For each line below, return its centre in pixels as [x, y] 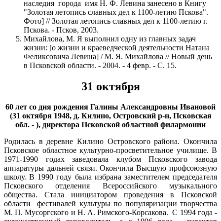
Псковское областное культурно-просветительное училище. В [110, 150]
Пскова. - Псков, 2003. [61, 30]
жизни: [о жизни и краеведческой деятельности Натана [117, 47]
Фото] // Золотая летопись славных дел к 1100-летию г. [116, 21]
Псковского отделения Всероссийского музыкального [110, 186]
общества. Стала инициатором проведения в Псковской [110, 195]
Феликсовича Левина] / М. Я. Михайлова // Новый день [118, 56]
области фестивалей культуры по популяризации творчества [110, 204]
